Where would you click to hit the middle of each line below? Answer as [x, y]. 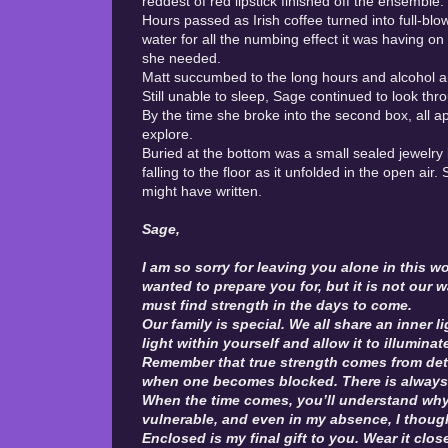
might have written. [204, 191]
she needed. [183, 58]
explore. [169, 134]
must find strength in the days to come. [277, 305]
